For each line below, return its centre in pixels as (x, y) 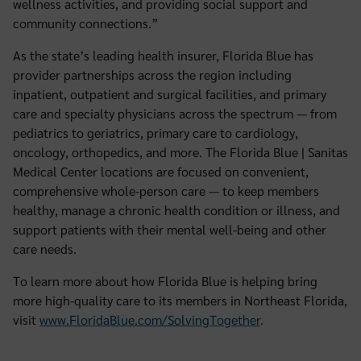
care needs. (45, 249)
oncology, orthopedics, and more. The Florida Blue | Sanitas (180, 152)
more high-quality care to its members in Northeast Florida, (180, 300)
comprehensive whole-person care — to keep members (166, 191)
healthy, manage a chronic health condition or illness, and (176, 210)
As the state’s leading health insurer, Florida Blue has (163, 55)
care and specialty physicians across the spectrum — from (175, 113)
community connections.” (86, 23)
